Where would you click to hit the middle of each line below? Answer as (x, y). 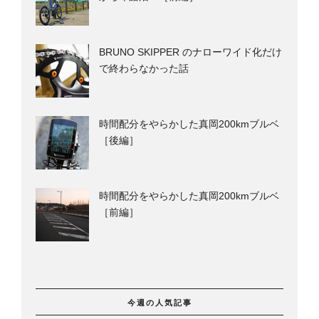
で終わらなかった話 (144, 68)
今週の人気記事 (159, 303)
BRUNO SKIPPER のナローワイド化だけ (190, 52)
